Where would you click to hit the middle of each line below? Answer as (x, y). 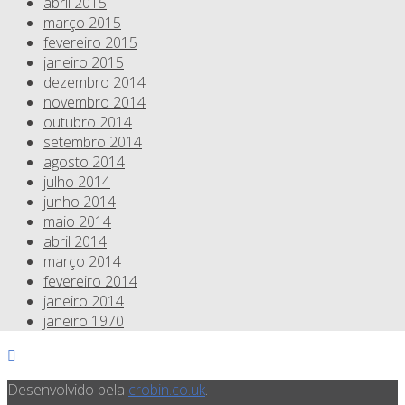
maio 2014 (77, 222)
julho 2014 (77, 182)
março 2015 (82, 23)
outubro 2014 (88, 122)
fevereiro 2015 (90, 43)
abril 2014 (75, 242)
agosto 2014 (84, 162)
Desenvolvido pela (68, 390)
